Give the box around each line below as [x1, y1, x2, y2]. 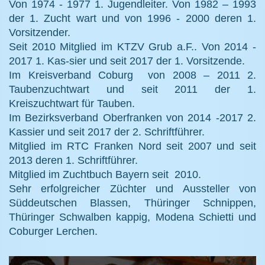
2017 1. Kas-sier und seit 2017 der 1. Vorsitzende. [9, 55, 245, 67]
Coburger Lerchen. [9, 225, 98, 238]
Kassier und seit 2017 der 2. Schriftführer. [9, 126, 205, 138]
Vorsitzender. [9, 27, 70, 39]
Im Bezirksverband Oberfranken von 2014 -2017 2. [9, 112, 256, 124]
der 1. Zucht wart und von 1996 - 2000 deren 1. [9, 12, 256, 25]
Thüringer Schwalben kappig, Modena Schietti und [9, 211, 256, 224]
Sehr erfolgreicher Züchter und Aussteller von [9, 183, 256, 195]
